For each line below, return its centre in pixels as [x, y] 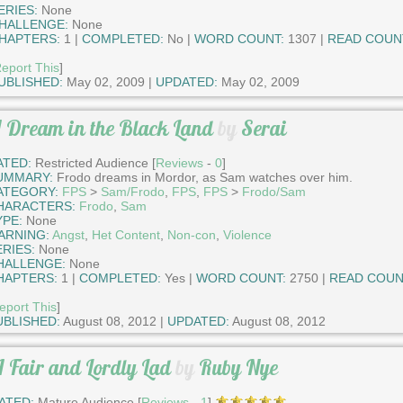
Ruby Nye [238, 367]
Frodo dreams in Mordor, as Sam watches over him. [202, 177]
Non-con [191, 234]
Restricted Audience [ [93, 162]
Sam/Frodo [132, 191]
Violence [247, 234]
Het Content [125, 234]
